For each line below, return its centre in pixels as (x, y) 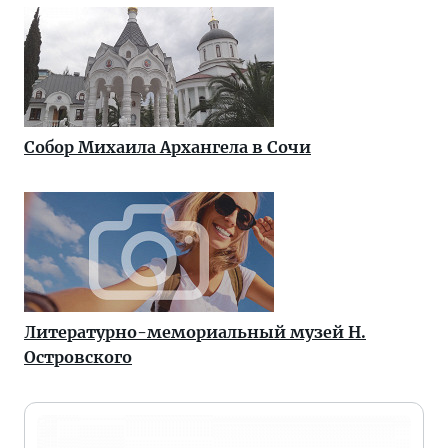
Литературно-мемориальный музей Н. (195, 332)
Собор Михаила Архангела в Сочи (167, 147)
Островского (78, 357)
